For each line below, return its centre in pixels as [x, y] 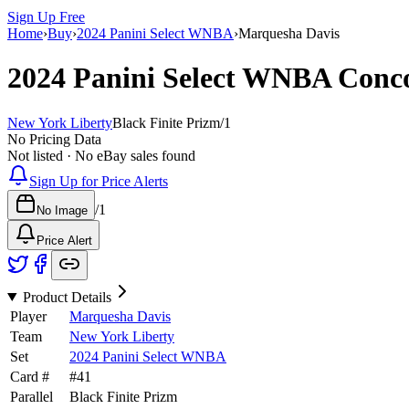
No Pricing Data [54, 139]
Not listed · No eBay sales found [101, 155]
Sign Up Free [46, 16]
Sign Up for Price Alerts [99, 181]
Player [28, 316]
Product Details [67, 297]
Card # [30, 376]
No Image [62, 210]
